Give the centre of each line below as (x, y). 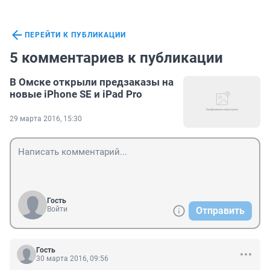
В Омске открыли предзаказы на (92, 82)
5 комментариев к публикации (116, 58)
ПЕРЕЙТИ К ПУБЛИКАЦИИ (75, 35)
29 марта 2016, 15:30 (46, 119)
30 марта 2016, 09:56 (72, 259)
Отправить (220, 211)
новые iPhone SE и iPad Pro (76, 94)
